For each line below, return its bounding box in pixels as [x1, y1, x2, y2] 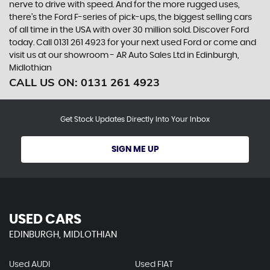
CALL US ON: [9, 75, 81, 89]
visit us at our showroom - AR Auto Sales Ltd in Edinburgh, [9, 51, 239, 60]
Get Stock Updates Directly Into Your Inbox [60, 116, 210, 123]
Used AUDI [9, 260, 50, 269]
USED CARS [9, 213, 81, 226]
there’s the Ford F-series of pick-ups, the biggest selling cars [9, 13, 252, 22]
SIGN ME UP [111, 145, 159, 154]
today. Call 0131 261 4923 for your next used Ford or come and [9, 39, 256, 47]
